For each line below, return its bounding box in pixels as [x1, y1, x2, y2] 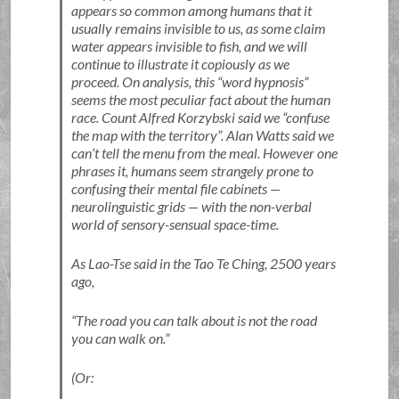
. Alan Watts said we [220, 126, 334, 143]
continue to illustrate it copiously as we [70, 55, 289, 72]
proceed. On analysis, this [70, 73, 217, 90]
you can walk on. [70, 330, 165, 346]
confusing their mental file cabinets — [70, 180, 281, 197]
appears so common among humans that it [70, 2, 312, 19]
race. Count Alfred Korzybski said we [70, 109, 282, 126]
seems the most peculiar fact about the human [70, 91, 330, 108]
